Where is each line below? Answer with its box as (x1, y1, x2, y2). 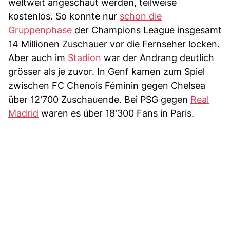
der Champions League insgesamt (72, 24, 222, 35)
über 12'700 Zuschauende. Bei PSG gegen (8, 93, 190, 105)
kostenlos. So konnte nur (8, 10, 120, 22)
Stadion (68, 52, 101, 63)
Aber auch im (8, 52, 68, 63)
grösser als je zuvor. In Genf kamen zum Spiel (8, 66, 205, 77)
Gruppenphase (8, 24, 72, 35)
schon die (120, 10, 162, 22)
